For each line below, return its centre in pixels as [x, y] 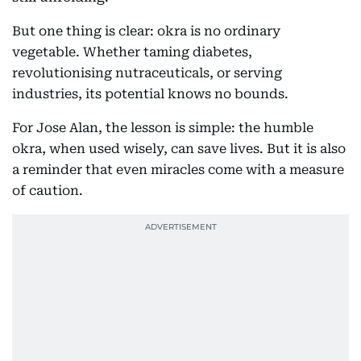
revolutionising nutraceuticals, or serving [147, 73]
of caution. [48, 191]
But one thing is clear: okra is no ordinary [146, 31]
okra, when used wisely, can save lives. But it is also [179, 149]
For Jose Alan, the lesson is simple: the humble [163, 128]
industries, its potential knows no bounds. [150, 94]
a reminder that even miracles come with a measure [178, 170]
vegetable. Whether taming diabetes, [132, 52]
